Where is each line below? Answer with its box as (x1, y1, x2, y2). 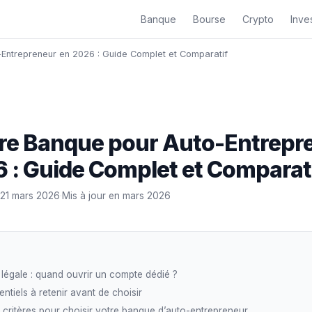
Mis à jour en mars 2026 (62, 190, 171, 201)
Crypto (242, 13, 274, 25)
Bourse (193, 13, 226, 25)
